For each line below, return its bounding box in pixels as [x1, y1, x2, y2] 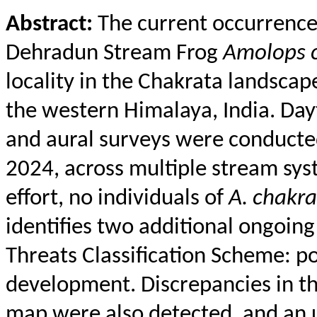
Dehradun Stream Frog [6, 42, 223, 65]
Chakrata [138, 71, 223, 94]
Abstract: [6, 13, 98, 36]
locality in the [6, 71, 138, 94]
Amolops [223, 42, 306, 65]
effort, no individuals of [6, 187, 229, 210]
